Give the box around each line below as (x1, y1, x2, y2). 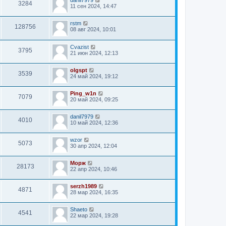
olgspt (70, 67, 87, 73)
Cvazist (70, 43, 89, 50)
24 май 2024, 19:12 (70, 73, 118, 79)
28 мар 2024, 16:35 (70, 189, 118, 195)
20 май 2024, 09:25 (70, 96, 118, 102)
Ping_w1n (70, 90, 96, 96)
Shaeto (70, 206, 87, 212)
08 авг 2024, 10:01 (70, 26, 116, 33)
